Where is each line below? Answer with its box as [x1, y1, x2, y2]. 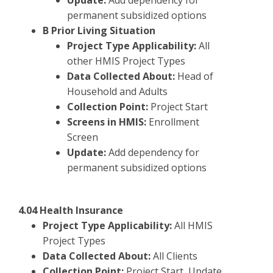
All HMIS [174, 219, 213, 232]
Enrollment [149, 115, 199, 129]
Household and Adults [67, 85, 168, 98]
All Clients [153, 249, 197, 263]
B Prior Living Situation [43, 24, 155, 37]
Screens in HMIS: [67, 115, 149, 129]
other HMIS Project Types [67, 54, 185, 68]
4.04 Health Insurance [18, 204, 123, 217]
